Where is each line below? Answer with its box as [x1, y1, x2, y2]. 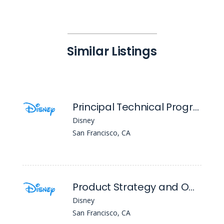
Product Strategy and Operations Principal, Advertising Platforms [188, 180, 195, 194]
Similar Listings [67, 43, 157, 59]
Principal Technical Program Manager [192, 100, 199, 114]
